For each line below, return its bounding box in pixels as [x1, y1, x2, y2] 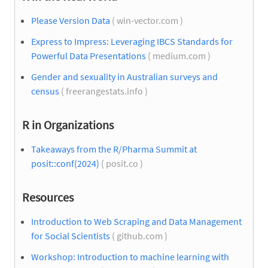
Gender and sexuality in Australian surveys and [31, 71, 218, 83]
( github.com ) [110, 230, 169, 242]
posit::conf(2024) [31, 157, 99, 170]
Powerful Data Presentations [31, 49, 146, 62]
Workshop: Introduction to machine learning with [31, 251, 229, 263]
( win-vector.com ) [110, 14, 185, 26]
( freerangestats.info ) [59, 85, 150, 98]
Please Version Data [31, 14, 110, 26]
